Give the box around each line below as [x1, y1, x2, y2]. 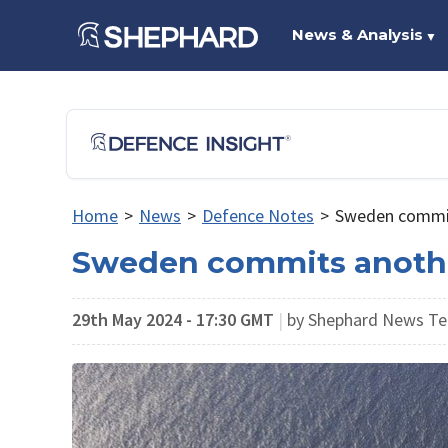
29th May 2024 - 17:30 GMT [72, 307, 274, 331]
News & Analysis [291, 25, 423, 44]
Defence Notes [201, 204, 314, 227]
